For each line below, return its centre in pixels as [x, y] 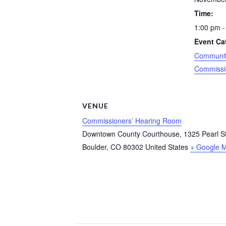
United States [167, 147]
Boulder [94, 147]
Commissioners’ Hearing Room [132, 120]
